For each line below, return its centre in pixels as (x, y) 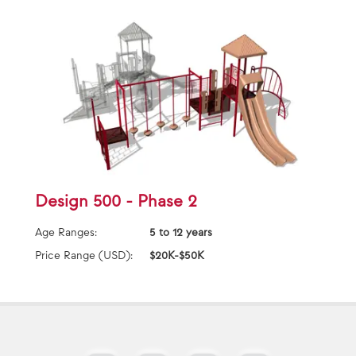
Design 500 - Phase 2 (116, 202)
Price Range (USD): (84, 256)
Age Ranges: (66, 233)
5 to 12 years (181, 233)
